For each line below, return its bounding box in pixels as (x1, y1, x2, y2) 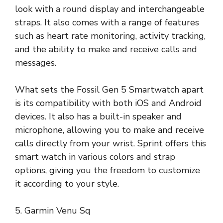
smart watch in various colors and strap (15, 150, 175, 163)
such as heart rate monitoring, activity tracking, (15, 29, 206, 42)
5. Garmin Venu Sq (15, 204, 91, 217)
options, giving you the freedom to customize (15, 164, 200, 176)
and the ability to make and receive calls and (15, 43, 197, 55)
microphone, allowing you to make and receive (15, 123, 204, 136)
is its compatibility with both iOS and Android (15, 97, 202, 109)
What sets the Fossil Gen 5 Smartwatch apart (15, 83, 204, 96)
